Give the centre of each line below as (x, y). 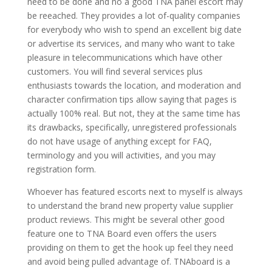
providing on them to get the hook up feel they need (130, 247)
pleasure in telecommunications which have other (124, 57)
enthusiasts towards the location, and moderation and (134, 85)
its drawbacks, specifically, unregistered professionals (132, 127)
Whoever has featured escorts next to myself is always (135, 192)
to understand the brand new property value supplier (130, 206)
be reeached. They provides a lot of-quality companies (134, 15)
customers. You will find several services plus (115, 71)
